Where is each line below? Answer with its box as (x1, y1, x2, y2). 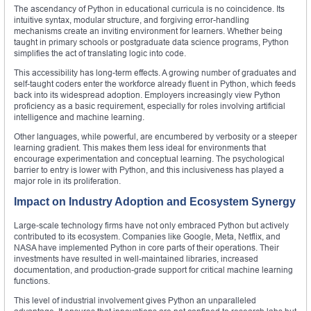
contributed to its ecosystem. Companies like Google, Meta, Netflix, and (14, 230, 280, 242)
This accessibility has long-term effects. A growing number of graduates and (14, 67, 296, 78)
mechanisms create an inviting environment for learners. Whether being (14, 25, 283, 36)
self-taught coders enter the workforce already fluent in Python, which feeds (14, 78, 296, 89)
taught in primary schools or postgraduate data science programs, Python (14, 36, 289, 47)
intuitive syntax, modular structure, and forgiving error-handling (14, 14, 249, 25)
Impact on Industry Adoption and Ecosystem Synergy (14, 195, 296, 208)
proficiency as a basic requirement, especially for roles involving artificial (14, 100, 285, 111)
